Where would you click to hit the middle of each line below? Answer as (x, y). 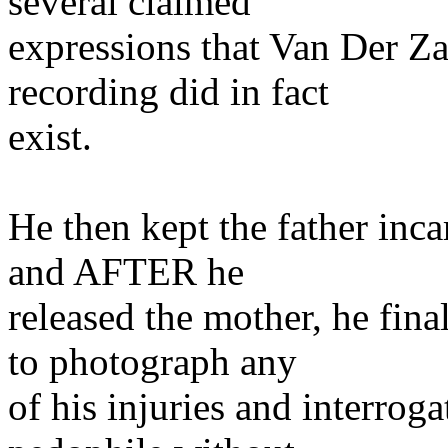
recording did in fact (168, 92)
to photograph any (152, 362)
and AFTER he (126, 272)
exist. (50, 137)
